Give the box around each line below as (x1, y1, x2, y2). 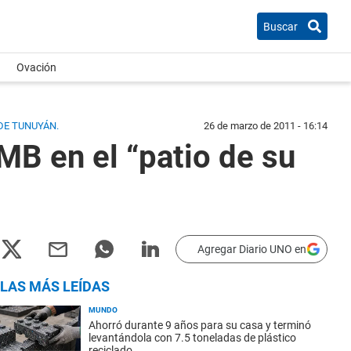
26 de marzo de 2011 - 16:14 (204, 120, 327, 132)
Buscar (263, 20, 298, 33)
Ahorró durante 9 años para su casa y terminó (89, 319, 311, 331)
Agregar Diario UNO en (197, 243, 306, 255)
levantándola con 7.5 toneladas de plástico (89, 331, 296, 344)
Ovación (16, 61, 56, 74)
